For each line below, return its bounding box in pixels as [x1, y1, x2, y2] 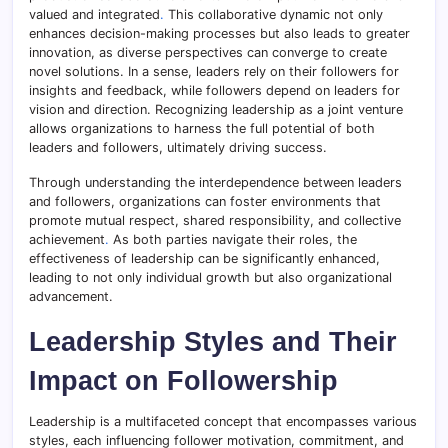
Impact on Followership [29, 364, 338, 396]
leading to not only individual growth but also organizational [29, 269, 392, 285]
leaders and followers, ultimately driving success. [29, 139, 327, 155]
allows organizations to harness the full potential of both [29, 120, 375, 136]
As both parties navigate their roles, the [109, 231, 357, 247]
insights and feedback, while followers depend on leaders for [29, 82, 400, 98]
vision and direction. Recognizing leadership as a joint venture [29, 101, 403, 117]
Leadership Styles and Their [29, 325, 397, 357]
